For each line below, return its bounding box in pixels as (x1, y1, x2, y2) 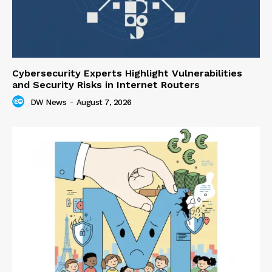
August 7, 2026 (76, 97, 132, 107)
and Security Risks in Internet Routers (12, 78, 200, 90)
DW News (30, 97, 66, 107)
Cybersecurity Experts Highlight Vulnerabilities (12, 67, 242, 79)
